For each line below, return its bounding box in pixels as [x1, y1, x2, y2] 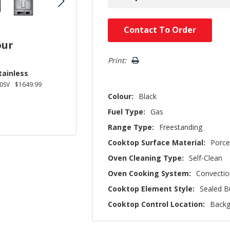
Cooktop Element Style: [108, 184, 195, 194]
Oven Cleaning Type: [108, 153, 184, 163]
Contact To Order [124, 24, 197, 35]
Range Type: [108, 122, 155, 132]
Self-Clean [189, 153, 223, 163]
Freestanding [159, 122, 203, 132]
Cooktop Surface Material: [108, 138, 206, 147]
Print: [108, 55, 127, 65]
